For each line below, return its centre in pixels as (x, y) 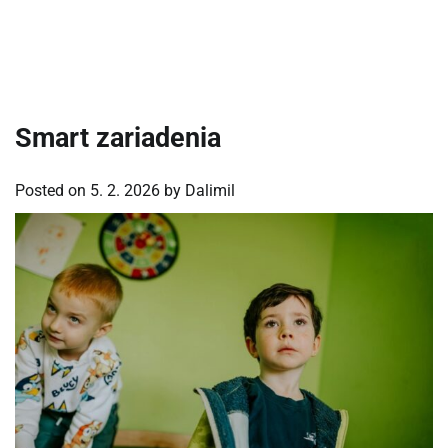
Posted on (52, 190)
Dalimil (210, 190)
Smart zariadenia (118, 138)
